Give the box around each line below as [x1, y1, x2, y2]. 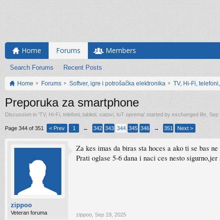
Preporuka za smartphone [5, 96, 139, 109]
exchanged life [172, 111, 206, 117]
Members [106, 46, 136, 55]
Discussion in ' [5, 111, 39, 117]
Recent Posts [63, 64, 102, 71]
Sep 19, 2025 [95, 212, 126, 218]
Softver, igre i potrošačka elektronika [69, 80, 165, 87]
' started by [144, 111, 172, 117]
